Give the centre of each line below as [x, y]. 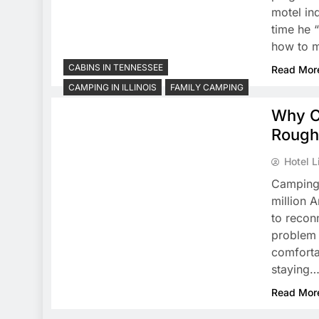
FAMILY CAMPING [207, 87]
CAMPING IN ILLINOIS [113, 87]
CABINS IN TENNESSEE [116, 67]
